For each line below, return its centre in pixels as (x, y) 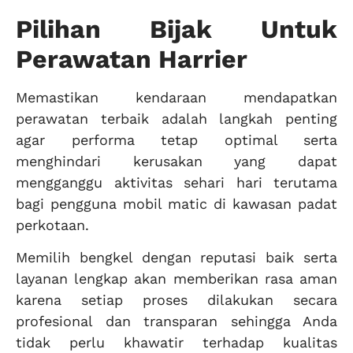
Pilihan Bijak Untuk (176, 29)
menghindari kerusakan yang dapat (176, 161)
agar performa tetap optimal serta (176, 139)
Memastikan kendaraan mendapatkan (176, 97)
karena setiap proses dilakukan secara (176, 300)
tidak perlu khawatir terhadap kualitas (176, 343)
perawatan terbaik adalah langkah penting (176, 118)
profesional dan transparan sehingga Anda (176, 321)
